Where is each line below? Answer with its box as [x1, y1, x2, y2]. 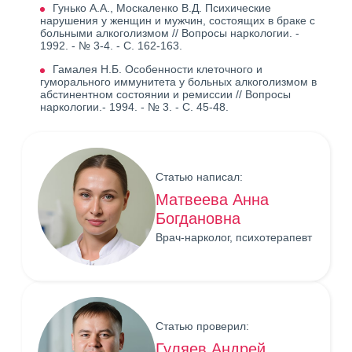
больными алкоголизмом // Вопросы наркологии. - [40, 27, 299, 40]
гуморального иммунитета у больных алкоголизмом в [40, 75, 317, 89]
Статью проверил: [156, 319, 249, 332]
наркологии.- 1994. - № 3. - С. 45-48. [40, 101, 229, 114]
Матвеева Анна [156, 190, 269, 208]
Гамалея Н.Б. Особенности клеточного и [53, 63, 262, 76]
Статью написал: [156, 170, 243, 183]
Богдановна [156, 209, 240, 227]
